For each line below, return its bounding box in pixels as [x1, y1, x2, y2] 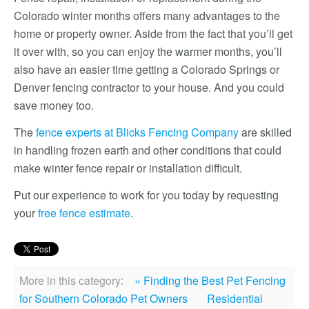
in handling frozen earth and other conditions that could [14, 142, 281, 158]
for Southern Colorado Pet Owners [19, 290, 188, 306]
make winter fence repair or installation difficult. [14, 160, 242, 176]
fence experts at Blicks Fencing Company [36, 124, 239, 140]
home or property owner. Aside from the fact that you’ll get [14, 26, 292, 41]
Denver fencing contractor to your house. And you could [14, 79, 284, 95]
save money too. [14, 97, 94, 113]
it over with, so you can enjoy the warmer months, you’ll [14, 43, 282, 59]
